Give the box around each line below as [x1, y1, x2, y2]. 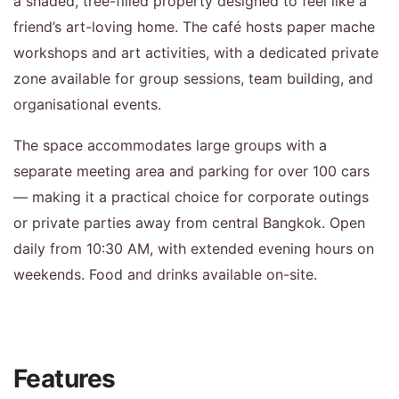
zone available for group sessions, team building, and [13, 69, 373, 87]
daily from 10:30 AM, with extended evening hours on [13, 239, 374, 257]
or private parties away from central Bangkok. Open [13, 213, 365, 232]
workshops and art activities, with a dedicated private [13, 43, 379, 61]
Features [13, 362, 116, 394]
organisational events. [13, 94, 161, 113]
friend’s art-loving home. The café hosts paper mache [13, 17, 375, 36]
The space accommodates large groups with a [13, 135, 327, 154]
